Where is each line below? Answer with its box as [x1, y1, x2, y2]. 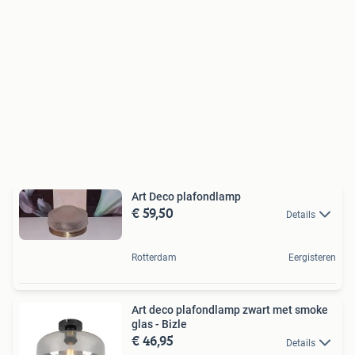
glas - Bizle [132, 318, 187, 331]
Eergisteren [288, 252, 336, 264]
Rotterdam [132, 252, 177, 264]
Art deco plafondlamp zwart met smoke [132, 303, 328, 317]
